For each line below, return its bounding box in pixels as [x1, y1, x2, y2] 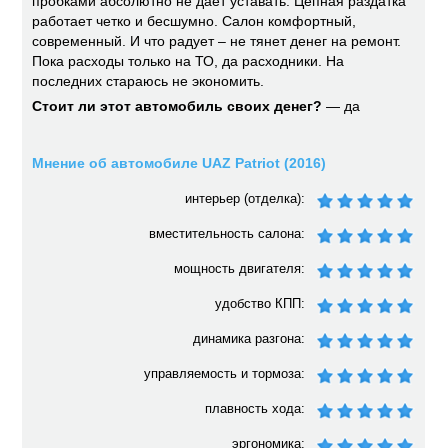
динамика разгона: [193, 331, 306, 346]
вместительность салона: [149, 226, 306, 241]
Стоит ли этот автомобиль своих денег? [32, 98, 323, 114]
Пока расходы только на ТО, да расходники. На [32, 53, 345, 69]
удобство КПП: [215, 296, 306, 311]
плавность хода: [205, 401, 306, 416]
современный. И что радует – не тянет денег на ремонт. [32, 33, 402, 49]
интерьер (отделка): [185, 191, 306, 206]
